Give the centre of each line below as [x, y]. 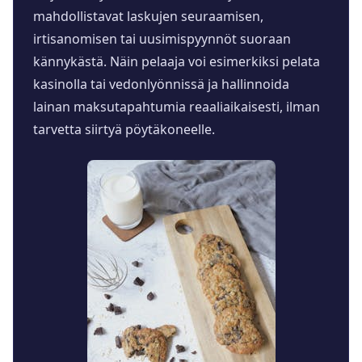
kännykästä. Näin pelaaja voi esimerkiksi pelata [177, 62]
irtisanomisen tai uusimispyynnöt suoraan [162, 39]
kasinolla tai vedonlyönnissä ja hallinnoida [161, 84]
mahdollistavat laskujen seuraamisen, [148, 17]
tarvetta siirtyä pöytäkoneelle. [124, 130]
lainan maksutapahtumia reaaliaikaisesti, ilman [177, 107]
